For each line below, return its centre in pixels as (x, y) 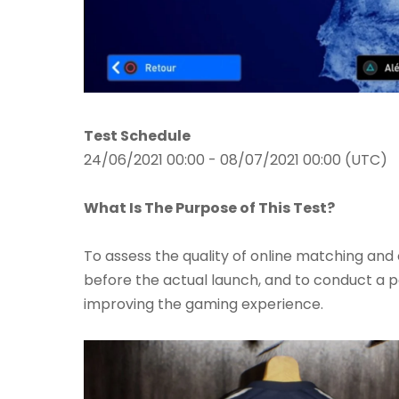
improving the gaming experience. (204, 305)
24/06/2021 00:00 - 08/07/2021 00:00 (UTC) (236, 160)
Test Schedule (137, 136)
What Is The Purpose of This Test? (209, 208)
